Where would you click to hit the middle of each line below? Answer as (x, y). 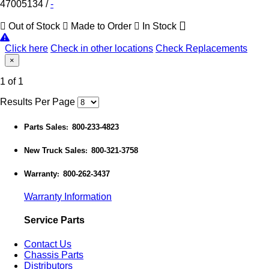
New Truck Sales (55, 150)
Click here (26, 48)
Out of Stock (34, 26)
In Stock (159, 26)
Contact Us (48, 244)
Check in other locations (102, 48)
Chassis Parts (54, 255)
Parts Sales (45, 127)
